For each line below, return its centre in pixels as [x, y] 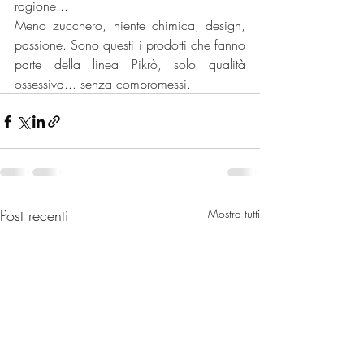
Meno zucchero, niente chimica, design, [130, 26]
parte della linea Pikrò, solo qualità [130, 65]
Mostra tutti [234, 214]
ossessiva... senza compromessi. [103, 84]
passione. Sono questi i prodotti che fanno [130, 45]
